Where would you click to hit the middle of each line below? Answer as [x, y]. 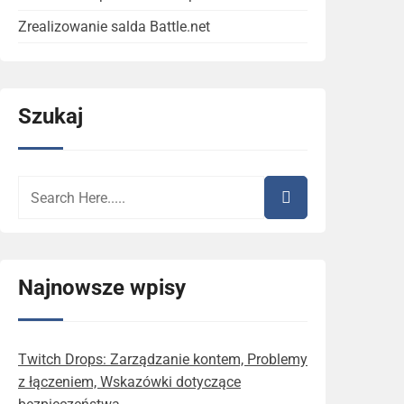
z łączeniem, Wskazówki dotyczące [129, 382]
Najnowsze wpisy [102, 288]
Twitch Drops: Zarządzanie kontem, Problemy [163, 360]
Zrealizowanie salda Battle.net [114, 26]
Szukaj [50, 116]
